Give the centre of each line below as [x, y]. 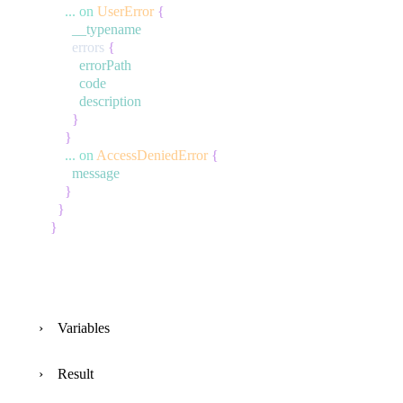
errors [88, 47]
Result [76, 374]
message [96, 173]
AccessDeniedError [152, 155]
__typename [107, 29]
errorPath [105, 65]
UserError [125, 11]
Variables [84, 328]
